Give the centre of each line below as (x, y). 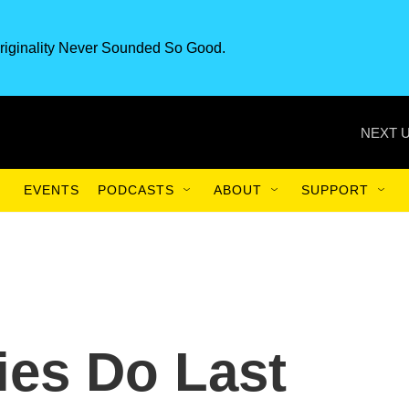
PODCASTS (136, 190)
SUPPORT (335, 190)
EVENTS (52, 190)
